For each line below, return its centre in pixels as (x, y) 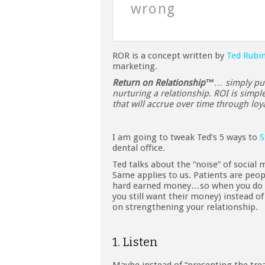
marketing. (135, 67)
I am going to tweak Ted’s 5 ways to (186, 138)
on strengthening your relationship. (185, 207)
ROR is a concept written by (169, 56)
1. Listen (135, 242)
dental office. (139, 148)
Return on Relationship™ (163, 83)
